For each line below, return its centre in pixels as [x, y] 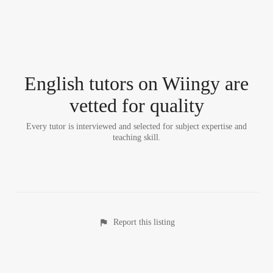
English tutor [75, 83]
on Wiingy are [191, 83]
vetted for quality [136, 105]
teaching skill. [136, 137]
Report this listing [144, 222]
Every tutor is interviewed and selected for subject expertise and [136, 126]
